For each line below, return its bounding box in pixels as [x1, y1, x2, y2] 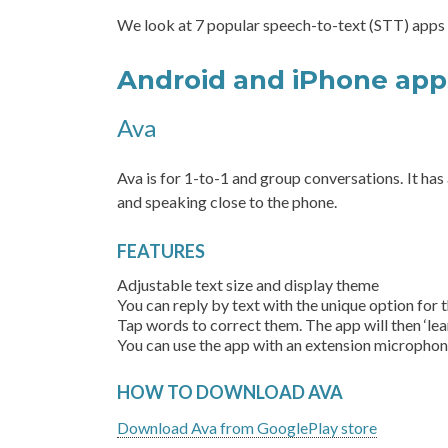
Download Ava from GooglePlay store [117, 418, 377, 437]
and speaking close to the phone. [117, 192, 340, 211]
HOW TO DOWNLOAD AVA [117, 381, 352, 403]
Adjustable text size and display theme [117, 275, 382, 294]
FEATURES [117, 240, 208, 262]
